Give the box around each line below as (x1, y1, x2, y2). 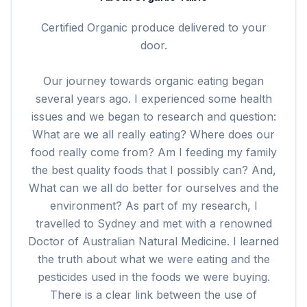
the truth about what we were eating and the (37, 252, 270, 266)
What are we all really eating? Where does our (32, 127, 275, 141)
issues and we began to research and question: (31, 110, 276, 123)
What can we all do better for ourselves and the (28, 181, 279, 195)
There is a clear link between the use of (50, 288, 257, 302)
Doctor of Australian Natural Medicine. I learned (28, 234, 279, 248)
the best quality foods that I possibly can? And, (31, 163, 276, 177)
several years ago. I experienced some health (35, 92, 272, 106)
